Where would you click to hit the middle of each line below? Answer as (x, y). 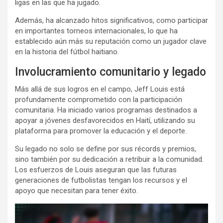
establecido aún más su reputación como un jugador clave (111, 42)
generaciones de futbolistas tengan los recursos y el (101, 180)
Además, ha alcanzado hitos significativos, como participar (111, 21)
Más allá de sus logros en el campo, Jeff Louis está (100, 89)
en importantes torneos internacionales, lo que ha (96, 31)
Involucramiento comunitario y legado (111, 72)
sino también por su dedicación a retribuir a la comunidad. (109, 160)
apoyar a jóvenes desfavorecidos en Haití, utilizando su (105, 121)
